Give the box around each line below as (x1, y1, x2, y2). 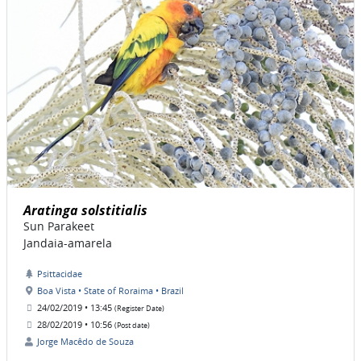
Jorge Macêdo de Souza (37, 335, 134, 348)
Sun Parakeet (23, 218, 94, 234)
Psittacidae (37, 268, 82, 280)
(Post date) (114, 321, 150, 331)
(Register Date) (114, 304, 164, 314)
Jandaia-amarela (23, 235, 112, 251)
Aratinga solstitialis (23, 201, 147, 220)
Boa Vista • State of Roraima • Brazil (37, 284, 184, 297)
